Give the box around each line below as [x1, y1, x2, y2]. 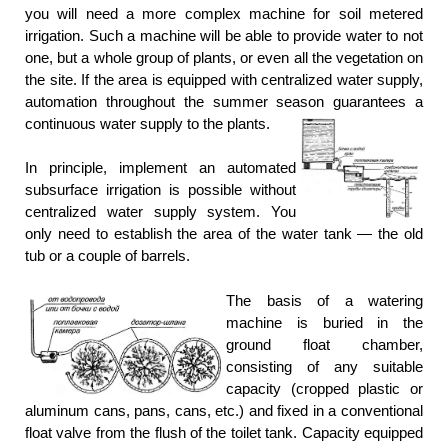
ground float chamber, [226, 335, 423, 353]
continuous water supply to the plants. [25, 114, 270, 132]
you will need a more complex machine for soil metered [25, 4, 423, 22]
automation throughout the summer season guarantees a [25, 92, 423, 110]
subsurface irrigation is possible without [25, 181, 296, 199]
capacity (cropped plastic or [226, 379, 423, 397]
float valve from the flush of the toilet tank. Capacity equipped [25, 423, 423, 441]
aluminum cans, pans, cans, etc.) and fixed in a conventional [25, 401, 423, 419]
